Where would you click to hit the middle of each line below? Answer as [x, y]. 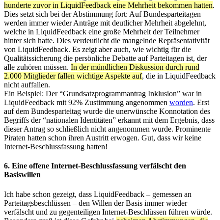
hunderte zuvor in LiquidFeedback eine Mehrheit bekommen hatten [108, 5]
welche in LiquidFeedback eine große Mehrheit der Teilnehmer [102, 32]
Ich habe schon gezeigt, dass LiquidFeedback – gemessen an [98, 194]
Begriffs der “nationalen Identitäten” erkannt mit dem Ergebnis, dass [109, 120]
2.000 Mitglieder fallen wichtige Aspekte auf [73, 76]
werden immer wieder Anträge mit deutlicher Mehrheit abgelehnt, [105, 23]
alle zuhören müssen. [37, 67]
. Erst [201, 103]
